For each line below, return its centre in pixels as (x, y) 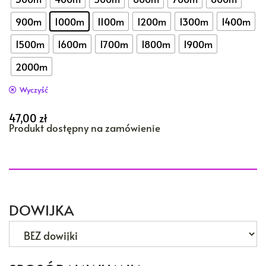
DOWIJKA (41, 210)
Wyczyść (34, 89)
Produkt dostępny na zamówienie (85, 128)
